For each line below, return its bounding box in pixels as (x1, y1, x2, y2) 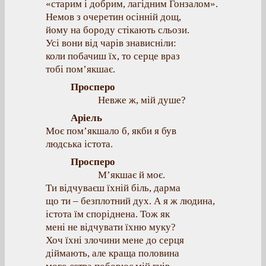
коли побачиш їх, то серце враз (46, 50, 180, 62)
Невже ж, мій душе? (98, 94, 186, 106)
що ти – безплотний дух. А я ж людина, (46, 195, 215, 207)
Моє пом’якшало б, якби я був (46, 125, 176, 137)
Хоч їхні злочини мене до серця (46, 235, 184, 246)
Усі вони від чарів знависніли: (46, 37, 176, 49)
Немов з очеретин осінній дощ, (46, 11, 181, 23)
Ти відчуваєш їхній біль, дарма (46, 182, 180, 194)
